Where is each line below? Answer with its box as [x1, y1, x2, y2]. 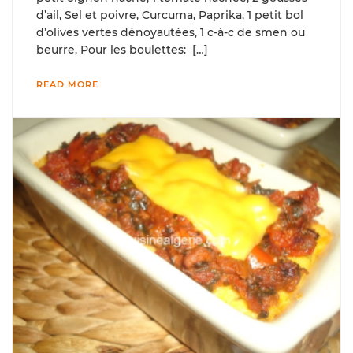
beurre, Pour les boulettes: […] [36, 42, 208, 57]
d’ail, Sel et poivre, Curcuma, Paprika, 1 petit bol [36, 7, 303, 22]
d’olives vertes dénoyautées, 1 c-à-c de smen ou [36, 24, 305, 39]
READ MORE [36, 78, 98, 90]
